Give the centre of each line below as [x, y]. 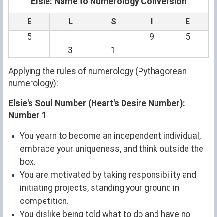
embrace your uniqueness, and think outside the [112, 148]
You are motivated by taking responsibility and [108, 175]
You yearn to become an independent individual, [110, 135]
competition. [44, 201]
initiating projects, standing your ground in [100, 188]
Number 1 [27, 115]
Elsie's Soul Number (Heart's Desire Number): [97, 103]
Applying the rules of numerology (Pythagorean [97, 71]
